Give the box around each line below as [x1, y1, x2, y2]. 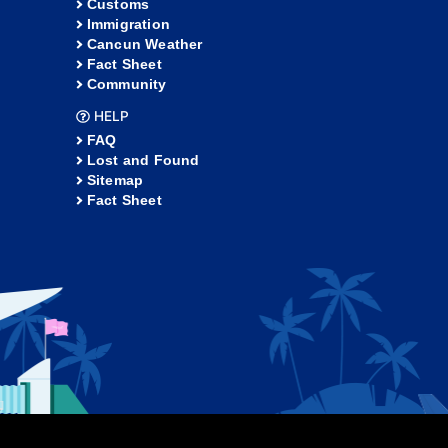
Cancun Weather [86, 36, 203, 53]
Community [86, 76, 167, 93]
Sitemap [86, 172, 144, 189]
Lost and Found [86, 152, 200, 169]
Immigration [86, 16, 170, 33]
